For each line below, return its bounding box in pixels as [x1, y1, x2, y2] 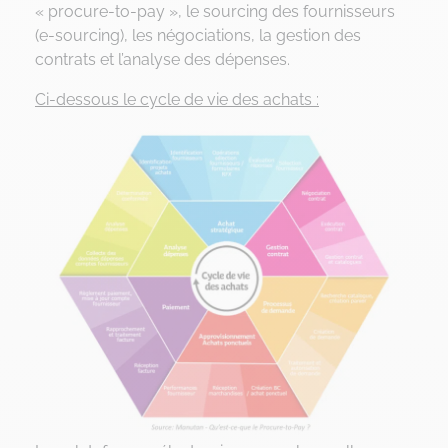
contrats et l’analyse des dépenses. [35, 49, 290, 69]
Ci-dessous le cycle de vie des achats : [35, 89, 319, 109]
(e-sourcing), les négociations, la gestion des [35, 25, 361, 45]
